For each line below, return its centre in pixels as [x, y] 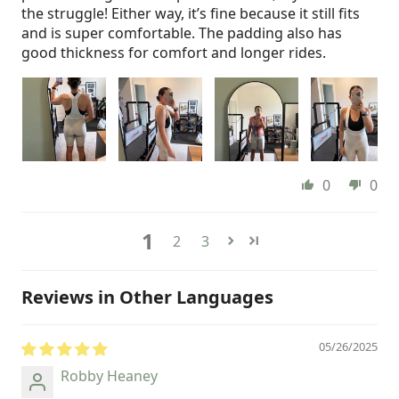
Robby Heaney [109, 375]
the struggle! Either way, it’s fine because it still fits [191, 13]
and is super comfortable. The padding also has [182, 33]
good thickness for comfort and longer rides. [174, 52]
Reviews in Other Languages [147, 297]
